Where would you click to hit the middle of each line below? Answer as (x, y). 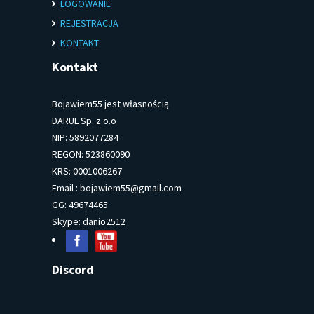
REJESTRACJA (89, 23)
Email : (66, 188)
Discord (73, 269)
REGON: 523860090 (91, 154)
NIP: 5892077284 (85, 137)
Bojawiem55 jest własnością (110, 104)
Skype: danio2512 (89, 221)
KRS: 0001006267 (87, 171)
